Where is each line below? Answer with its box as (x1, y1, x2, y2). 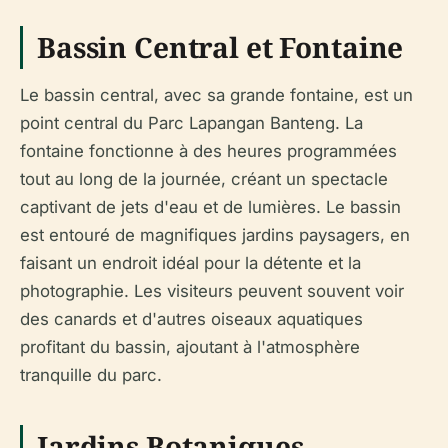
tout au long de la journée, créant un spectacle (20, 168, 388, 189)
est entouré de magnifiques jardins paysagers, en (20, 224, 410, 245)
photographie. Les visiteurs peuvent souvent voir (20, 280, 404, 301)
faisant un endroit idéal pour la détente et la (20, 252, 361, 273)
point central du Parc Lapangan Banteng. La (20, 112, 363, 133)
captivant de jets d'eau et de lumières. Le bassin (20, 196, 401, 217)
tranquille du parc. (20, 364, 162, 385)
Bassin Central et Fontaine (37, 27, 404, 66)
